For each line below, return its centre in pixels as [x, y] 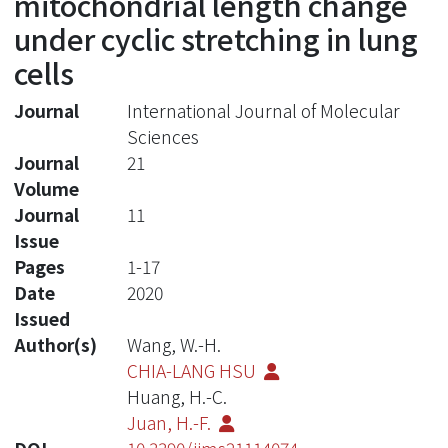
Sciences [162, 136]
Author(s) [55, 344]
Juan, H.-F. [170, 422]
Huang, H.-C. [176, 396]
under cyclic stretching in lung [216, 38]
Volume [46, 188]
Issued [42, 318]
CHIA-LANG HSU [193, 370]
